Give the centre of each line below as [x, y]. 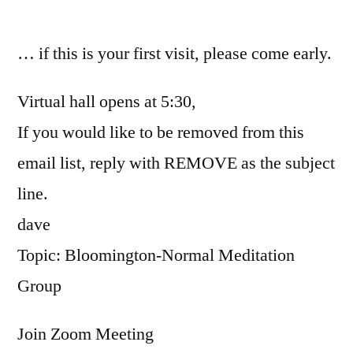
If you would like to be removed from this [161, 132]
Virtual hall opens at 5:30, [109, 101]
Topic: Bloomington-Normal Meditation [156, 255]
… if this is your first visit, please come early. [175, 53]
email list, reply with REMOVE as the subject [176, 163]
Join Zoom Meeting [85, 334]
